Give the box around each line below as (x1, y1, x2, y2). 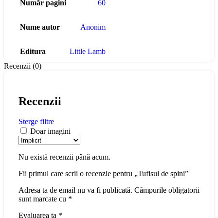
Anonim (80, 22, 106, 31)
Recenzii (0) (4, 61, 41, 70)
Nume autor (20, 22, 60, 31)
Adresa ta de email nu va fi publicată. (18, 186, 132, 195)
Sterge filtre (18, 117, 54, 126)
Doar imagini (30, 127, 71, 136)
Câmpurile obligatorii (134, 186, 200, 195)
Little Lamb (70, 47, 106, 55)
